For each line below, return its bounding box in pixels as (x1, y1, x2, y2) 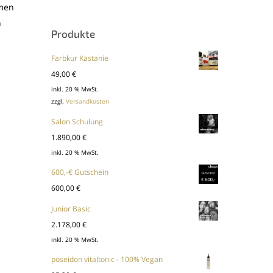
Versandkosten (66, 97, 110, 106)
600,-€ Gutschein (51, 166, 109, 177)
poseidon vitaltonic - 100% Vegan (51, 254, 163, 265)
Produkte (51, 27, 96, 40)
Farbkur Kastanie (51, 53, 109, 63)
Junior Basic (51, 203, 91, 214)
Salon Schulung (51, 116, 104, 127)
